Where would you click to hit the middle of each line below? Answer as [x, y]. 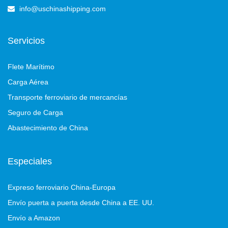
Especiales [30, 161]
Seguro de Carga [35, 112]
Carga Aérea [28, 82]
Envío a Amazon [34, 218]
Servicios [26, 40]
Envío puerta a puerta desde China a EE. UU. [81, 202]
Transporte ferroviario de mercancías [67, 97]
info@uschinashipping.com [63, 8]
